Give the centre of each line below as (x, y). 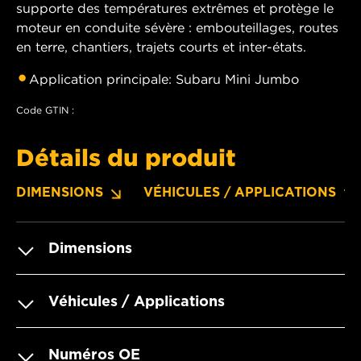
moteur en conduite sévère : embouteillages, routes (177, 27)
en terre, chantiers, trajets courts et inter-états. (161, 46)
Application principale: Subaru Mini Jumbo (164, 79)
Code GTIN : (45, 110)
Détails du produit (126, 157)
